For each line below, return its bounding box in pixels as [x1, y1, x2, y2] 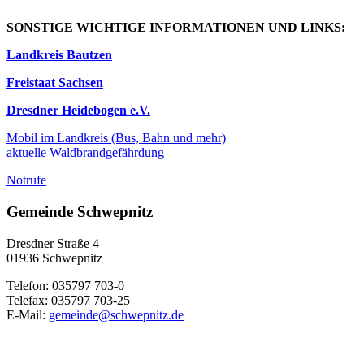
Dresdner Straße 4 [6, 236, 99, 250]
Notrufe [6, 173, 46, 188]
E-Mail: [6, 307, 49, 322]
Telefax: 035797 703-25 [6, 292, 130, 307]
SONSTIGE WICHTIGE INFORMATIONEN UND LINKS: [6, 20, 345, 35]
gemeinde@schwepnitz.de [49, 307, 184, 322]
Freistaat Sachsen [6, 76, 103, 90]
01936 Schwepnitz [6, 250, 102, 265]
